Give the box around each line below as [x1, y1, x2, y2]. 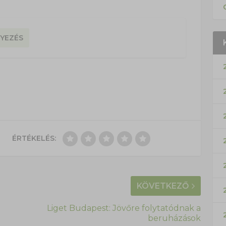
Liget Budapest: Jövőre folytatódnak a [46, 203, 201, 213]
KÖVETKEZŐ [136, 181, 189, 191]
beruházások [147, 213, 201, 223]
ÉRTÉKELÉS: [12, 134, 56, 143]
